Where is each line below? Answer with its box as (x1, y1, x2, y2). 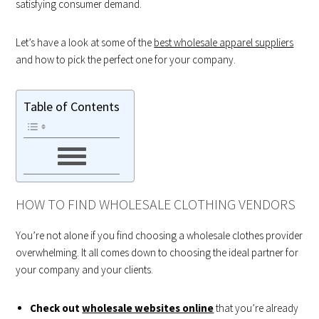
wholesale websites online (82, 300, 214, 315)
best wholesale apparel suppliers (154, 35, 294, 49)
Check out (30, 300, 83, 315)
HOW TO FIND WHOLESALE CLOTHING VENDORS (16, 194, 296, 213)
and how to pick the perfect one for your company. (16, 52, 236, 66)
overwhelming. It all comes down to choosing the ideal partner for (16, 245, 299, 259)
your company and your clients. (16, 262, 154, 276)
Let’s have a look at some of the (16, 35, 155, 49)
